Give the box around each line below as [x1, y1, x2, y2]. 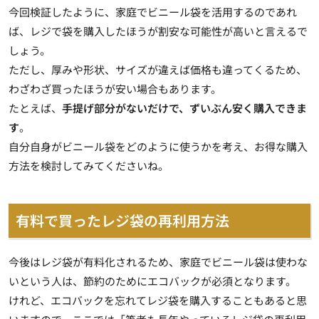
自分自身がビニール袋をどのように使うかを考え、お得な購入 [9, 138, 308, 154]
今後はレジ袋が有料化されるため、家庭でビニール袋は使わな [9, 253, 308, 269]
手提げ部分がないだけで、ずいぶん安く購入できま [62, 100, 307, 115]
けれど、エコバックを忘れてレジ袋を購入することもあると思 [9, 292, 307, 308]
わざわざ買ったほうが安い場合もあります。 [9, 80, 221, 96]
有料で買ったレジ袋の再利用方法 [16, 209, 229, 231]
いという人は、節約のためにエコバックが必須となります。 [9, 273, 296, 288]
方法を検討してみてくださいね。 [9, 157, 169, 173]
